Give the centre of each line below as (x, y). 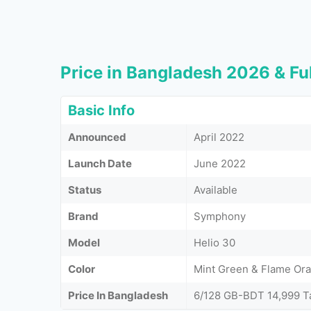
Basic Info (101, 110)
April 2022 (219, 137)
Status (85, 190)
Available (216, 190)
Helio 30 (215, 243)
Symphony (220, 216)
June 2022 (220, 163)
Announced (97, 137)
